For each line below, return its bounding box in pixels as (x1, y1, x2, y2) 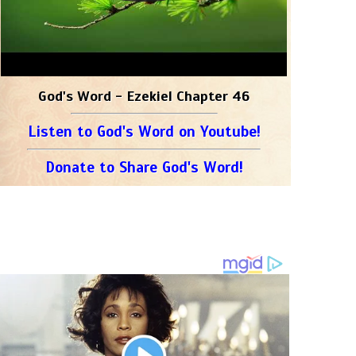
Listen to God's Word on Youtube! (27, 122, 261, 141)
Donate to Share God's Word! (44, 158, 243, 176)
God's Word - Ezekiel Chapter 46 (38, 87, 250, 105)
